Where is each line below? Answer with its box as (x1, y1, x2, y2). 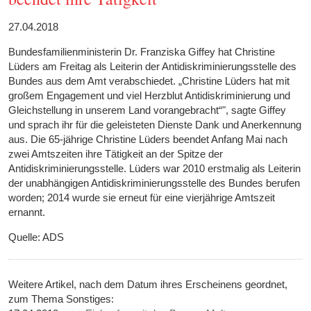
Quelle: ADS (8, 231, 65, 244)
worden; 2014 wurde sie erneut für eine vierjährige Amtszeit (8, 192, 276, 204)
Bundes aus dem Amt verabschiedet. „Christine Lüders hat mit (8, 75, 290, 87)
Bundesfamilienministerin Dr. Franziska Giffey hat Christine (8, 46, 276, 58)
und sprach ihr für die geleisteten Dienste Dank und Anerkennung (8, 119, 302, 131)
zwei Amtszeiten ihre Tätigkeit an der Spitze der (8, 148, 224, 160)
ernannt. (8, 206, 46, 219)
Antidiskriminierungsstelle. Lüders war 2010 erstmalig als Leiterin (8, 162, 301, 175)
